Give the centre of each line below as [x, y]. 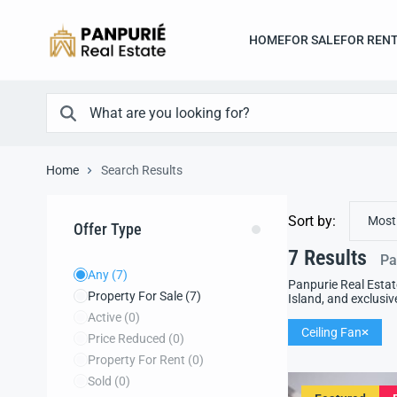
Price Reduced [128, 339]
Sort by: [312, 221]
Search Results [142, 170]
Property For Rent [138, 360]
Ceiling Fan [331, 332]
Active [106, 317]
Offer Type [108, 229]
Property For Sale [136, 296]
